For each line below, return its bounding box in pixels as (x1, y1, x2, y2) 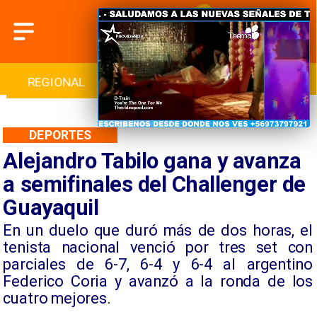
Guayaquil (3, 195, 99, 221)
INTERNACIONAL (13, 75, 106, 90)
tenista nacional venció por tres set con (3, 238, 313, 257)
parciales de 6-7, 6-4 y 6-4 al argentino (3, 255, 313, 274)
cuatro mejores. (3, 289, 111, 308)
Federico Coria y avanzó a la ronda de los (3, 272, 313, 291)
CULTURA (236, 75, 289, 90)
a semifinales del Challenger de (3, 171, 306, 198)
